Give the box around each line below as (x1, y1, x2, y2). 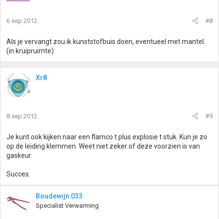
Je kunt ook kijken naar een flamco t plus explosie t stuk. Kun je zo (6, 133, 207, 141)
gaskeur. (6, 152, 32, 159)
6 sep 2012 (6, 17, 37, 24)
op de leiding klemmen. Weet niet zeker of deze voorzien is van (6, 142, 200, 150)
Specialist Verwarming (36, 202, 99, 209)
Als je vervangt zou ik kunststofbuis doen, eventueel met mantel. (6, 38, 205, 45)
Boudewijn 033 (36, 192, 83, 200)
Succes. (6, 170, 30, 178)
